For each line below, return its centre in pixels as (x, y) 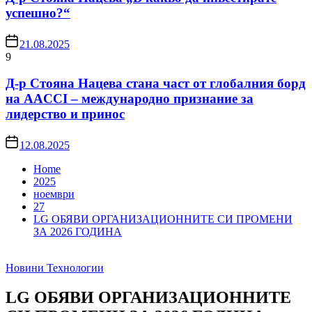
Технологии (75, 267)
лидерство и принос (65, 114)
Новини (25, 267)
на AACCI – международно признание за (130, 99)
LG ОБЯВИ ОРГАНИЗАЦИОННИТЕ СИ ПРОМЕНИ (163, 219)
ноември (54, 194)
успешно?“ (38, 13)
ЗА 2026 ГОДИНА (78, 231)
